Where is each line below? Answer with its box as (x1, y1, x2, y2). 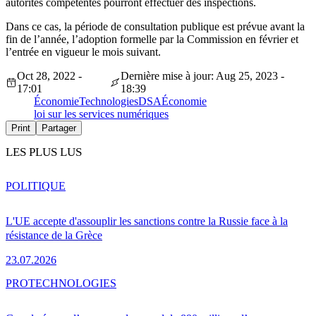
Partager (42, 122, 76, 133)
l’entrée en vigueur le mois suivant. (6, 45, 161, 58)
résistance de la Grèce (6, 229, 102, 241)
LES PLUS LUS (6, 145, 82, 159)
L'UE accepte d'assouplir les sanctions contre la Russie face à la (6, 214, 288, 227)
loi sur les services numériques (34, 107, 169, 120)
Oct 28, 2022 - (16, 69, 82, 82)
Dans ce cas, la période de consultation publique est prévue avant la (6, 20, 305, 32)
